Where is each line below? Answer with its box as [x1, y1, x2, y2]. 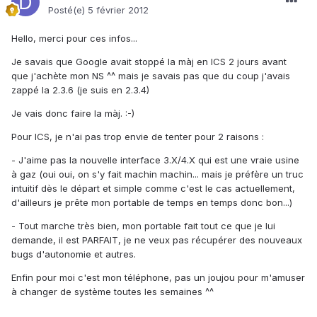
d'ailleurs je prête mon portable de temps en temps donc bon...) [11, 197, 292, 209]
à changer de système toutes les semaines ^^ [11, 286, 214, 298]
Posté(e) [48, 4, 88, 16]
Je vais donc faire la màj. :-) [11, 108, 134, 120]
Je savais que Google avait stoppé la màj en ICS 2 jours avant [11, 56, 287, 68]
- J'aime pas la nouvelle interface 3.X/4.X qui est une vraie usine [11, 154, 299, 166]
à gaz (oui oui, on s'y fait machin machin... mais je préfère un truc [11, 168, 304, 180]
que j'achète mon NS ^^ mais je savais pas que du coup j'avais [11, 70, 290, 82]
